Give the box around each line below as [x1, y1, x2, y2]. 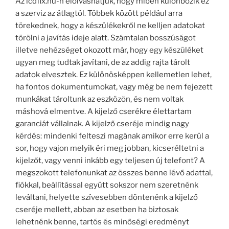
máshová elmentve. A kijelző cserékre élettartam [15, 106, 192, 116]
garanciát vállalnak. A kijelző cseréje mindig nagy [15, 119, 189, 128]
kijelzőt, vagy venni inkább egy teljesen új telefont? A [15, 155, 205, 165]
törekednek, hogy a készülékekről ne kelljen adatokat [15, 20, 205, 30]
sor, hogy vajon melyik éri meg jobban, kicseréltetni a [15, 143, 204, 153]
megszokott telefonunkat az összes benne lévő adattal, [15, 168, 213, 177]
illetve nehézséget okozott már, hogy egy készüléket [15, 45, 203, 55]
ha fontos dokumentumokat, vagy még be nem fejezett [15, 82, 213, 91]
